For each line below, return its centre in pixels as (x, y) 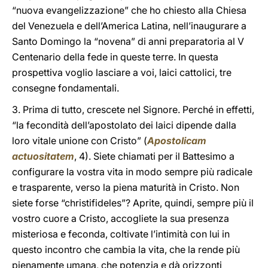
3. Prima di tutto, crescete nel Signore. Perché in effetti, (133, 109)
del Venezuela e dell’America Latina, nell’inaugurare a (129, 26)
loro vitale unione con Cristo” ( (80, 141)
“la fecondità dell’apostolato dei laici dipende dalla (124, 125)
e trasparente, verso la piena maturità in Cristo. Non (126, 187)
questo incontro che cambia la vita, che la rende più (126, 249)
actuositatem (43, 156)
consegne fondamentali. (66, 88)
